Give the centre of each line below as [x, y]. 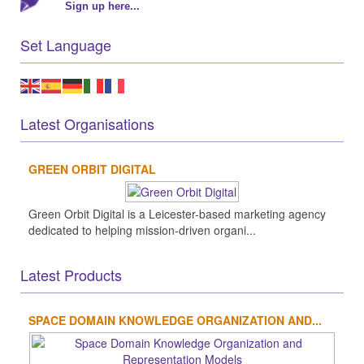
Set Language [66, 45]
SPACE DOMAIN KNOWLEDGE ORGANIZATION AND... [175, 320]
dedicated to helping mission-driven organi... [142, 230]
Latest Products [71, 274]
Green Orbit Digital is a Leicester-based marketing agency [177, 213]
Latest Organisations [87, 123]
